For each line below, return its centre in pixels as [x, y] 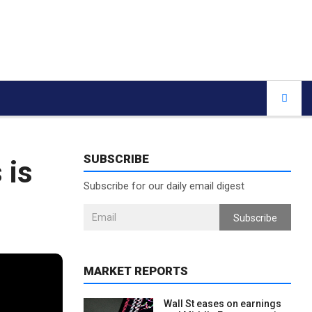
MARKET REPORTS [135, 271]
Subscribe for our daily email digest [164, 186]
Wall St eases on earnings [222, 304]
